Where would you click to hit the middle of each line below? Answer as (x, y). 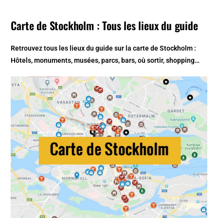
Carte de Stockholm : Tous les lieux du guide (104, 25)
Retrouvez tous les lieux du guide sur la (72, 48)
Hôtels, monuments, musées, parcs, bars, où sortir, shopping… (105, 60)
